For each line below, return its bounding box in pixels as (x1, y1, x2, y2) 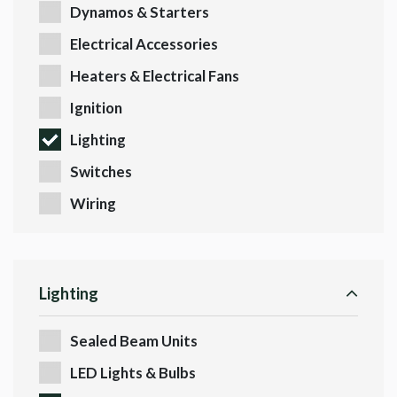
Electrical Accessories (70, 35, 218, 54)
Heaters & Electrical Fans (70, 66, 239, 86)
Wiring (70, 194, 116, 214)
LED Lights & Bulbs (70, 363, 196, 383)
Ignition (70, 98, 122, 118)
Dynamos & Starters (70, 3, 209, 22)
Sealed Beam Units (70, 331, 198, 351)
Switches (70, 162, 132, 182)
